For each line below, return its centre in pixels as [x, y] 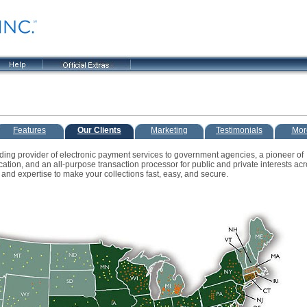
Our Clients [99, 130]
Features [29, 130]
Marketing [169, 130]
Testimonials [239, 130]
